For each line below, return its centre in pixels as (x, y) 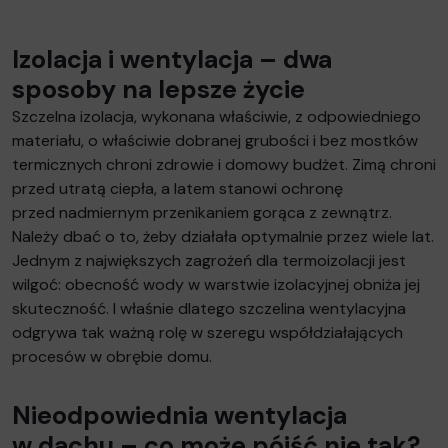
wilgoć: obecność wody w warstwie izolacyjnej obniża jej (216, 284)
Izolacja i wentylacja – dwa (172, 59)
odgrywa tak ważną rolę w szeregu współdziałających (207, 332)
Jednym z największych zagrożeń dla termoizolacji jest (209, 260)
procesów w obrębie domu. (112, 356)
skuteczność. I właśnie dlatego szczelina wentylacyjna (209, 308)
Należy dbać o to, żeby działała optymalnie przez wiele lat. (223, 236)
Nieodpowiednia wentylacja (179, 415)
